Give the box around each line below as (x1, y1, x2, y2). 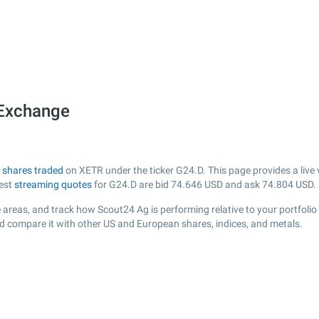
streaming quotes (14, 179, 92, 190)
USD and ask (202, 179, 262, 190)
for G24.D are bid (92, 179, 171, 190)
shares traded (2, 164, 63, 176)
